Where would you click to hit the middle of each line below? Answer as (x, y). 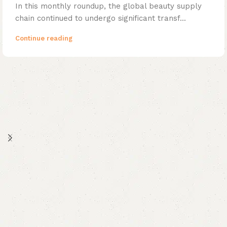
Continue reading (44, 38)
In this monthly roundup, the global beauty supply (108, 6)
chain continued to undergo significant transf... (101, 18)
